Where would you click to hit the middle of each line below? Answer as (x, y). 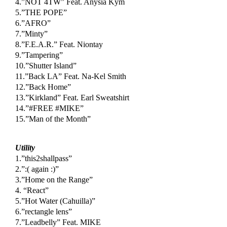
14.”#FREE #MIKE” (49, 108)
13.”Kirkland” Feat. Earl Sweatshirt (72, 98)
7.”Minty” (31, 34)
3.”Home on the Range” (54, 180)
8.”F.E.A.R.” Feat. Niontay (59, 45)
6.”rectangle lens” (43, 212)
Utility (25, 148)
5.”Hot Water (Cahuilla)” (55, 201)
